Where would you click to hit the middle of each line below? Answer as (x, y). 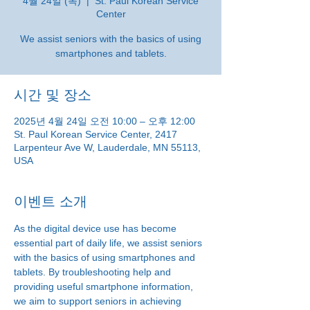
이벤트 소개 (51, 201)
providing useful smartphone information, (105, 286)
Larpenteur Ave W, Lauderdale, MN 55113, (107, 147)
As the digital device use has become (97, 228)
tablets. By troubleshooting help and (94, 272)
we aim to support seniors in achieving (99, 301)
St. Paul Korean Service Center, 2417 (95, 134)
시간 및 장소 (53, 95)
